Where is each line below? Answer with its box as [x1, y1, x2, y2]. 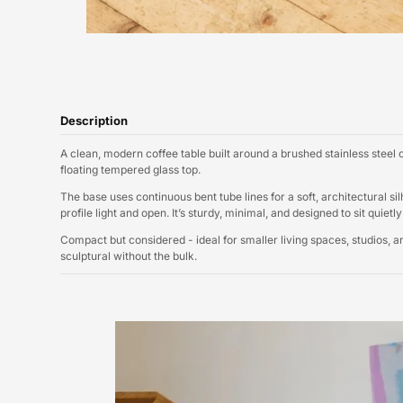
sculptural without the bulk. [60, 249, 197, 264]
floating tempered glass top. [60, 163, 201, 177]
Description [60, 113, 129, 129]
